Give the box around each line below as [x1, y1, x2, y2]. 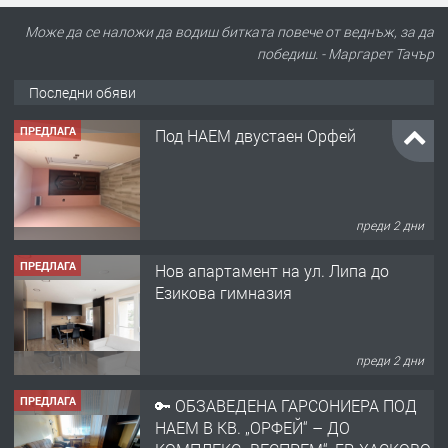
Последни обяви [29, 83, 136, 103]
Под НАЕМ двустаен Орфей [155, 124, 356, 146]
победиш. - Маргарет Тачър [257, 44, 434, 64]
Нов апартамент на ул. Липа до [155, 259, 389, 281]
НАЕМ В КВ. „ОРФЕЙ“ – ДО [155, 416, 350, 438]
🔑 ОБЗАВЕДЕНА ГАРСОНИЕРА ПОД [155, 394, 417, 416]
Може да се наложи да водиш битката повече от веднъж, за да [25, 22, 434, 42]
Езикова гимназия [155, 281, 292, 303]
